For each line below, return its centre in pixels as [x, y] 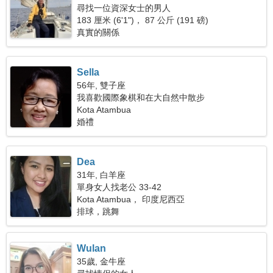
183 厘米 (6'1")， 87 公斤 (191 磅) [143, 20]
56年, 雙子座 [101, 85]
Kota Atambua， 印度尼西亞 [131, 199]
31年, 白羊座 [101, 175]
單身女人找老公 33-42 [119, 187]
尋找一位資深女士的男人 [124, 8]
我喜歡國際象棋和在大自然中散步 [141, 97]
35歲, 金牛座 [101, 261]
